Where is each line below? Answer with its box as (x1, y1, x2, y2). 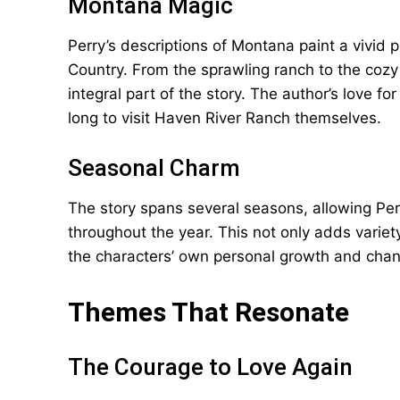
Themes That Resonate (68, 296, 349, 328)
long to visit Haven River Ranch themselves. (68, 109, 381, 127)
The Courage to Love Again (68, 354, 353, 380)
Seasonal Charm (68, 154, 240, 181)
